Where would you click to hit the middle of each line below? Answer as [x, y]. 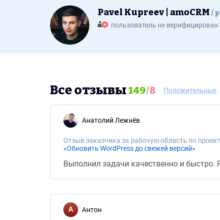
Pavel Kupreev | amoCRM [154, 12]
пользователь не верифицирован [165, 25]
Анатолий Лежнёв [113, 120]
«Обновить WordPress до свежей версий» [129, 148]
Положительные [190, 90]
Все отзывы [88, 90]
